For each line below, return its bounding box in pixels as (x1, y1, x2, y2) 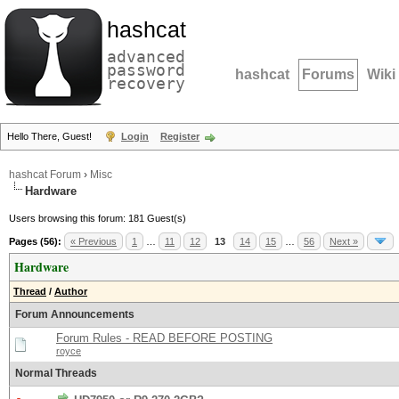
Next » (330, 236, 358, 247)
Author (54, 286, 87, 297)
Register (160, 131, 199, 142)
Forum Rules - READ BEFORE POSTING (56, 331, 273, 345)
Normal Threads (15, 367, 97, 379)
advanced (107, 47, 185, 66)
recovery (107, 74, 185, 93)
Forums (302, 67, 354, 82)
